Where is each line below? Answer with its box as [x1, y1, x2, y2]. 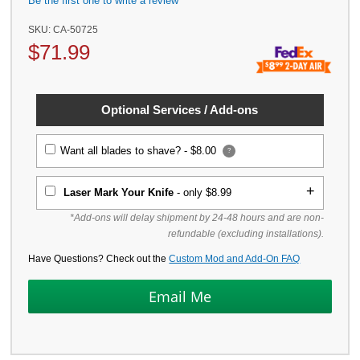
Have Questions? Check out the [28, 253, 170, 264]
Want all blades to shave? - [60, 145, 191, 157]
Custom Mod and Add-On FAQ [169, 253, 301, 264]
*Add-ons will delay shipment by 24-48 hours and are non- [69, 212, 324, 224]
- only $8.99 [174, 186, 232, 199]
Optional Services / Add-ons [101, 104, 259, 117]
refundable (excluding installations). [167, 228, 324, 240]
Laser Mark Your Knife [63, 186, 174, 199]
